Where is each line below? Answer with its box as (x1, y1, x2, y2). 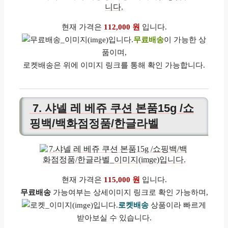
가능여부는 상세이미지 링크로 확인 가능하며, (50, 188, 208, 197)
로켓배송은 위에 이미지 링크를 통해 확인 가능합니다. (23, 61, 205, 69)
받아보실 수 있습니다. (76, 214, 152, 222)
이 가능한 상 (164, 36, 206, 44)
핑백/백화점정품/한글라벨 (30, 117, 159, 130)
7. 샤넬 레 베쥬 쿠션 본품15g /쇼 (30, 102, 194, 115)
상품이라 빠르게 (149, 201, 206, 210)
